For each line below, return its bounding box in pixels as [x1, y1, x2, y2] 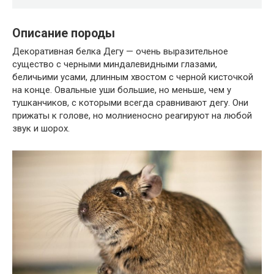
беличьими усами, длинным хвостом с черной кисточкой [12, 72, 253, 83]
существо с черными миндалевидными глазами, [12, 59, 217, 70]
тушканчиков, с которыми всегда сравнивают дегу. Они [12, 97, 248, 109]
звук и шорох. [12, 123, 70, 135]
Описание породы [12, 26, 115, 40]
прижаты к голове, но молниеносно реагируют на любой [12, 110, 252, 122]
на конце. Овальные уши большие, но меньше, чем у [12, 84, 231, 96]
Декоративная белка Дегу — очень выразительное [12, 46, 228, 57]
